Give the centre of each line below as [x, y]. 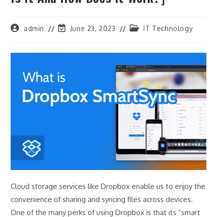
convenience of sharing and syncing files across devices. [102, 199]
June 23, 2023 [93, 28]
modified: [73, 46]
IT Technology [168, 28]
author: [23, 37]
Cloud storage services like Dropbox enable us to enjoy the [108, 186]
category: [145, 37]
